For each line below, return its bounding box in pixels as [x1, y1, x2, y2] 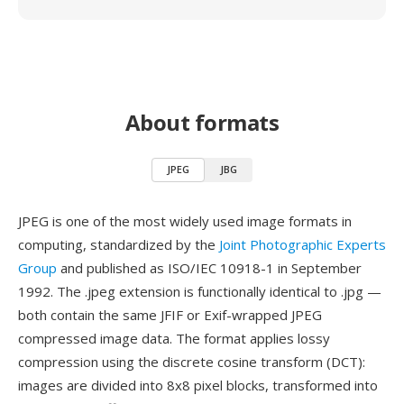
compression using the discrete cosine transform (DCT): [18, 353, 365, 371]
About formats [124, 107, 280, 137]
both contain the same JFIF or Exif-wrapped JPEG [18, 306, 322, 324]
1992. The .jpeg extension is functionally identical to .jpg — [18, 282, 381, 300]
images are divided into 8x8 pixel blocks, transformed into [18, 376, 378, 394]
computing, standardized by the [18, 235, 219, 253]
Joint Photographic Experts [219, 235, 386, 253]
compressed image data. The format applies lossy [18, 329, 330, 347]
